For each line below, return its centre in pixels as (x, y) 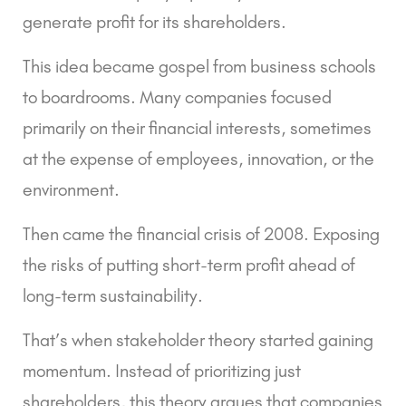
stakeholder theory (186, 340)
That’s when (69, 340)
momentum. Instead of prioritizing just (162, 371)
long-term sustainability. (113, 296)
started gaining (314, 340)
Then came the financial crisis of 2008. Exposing (201, 234)
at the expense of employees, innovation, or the (198, 159)
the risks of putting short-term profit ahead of (189, 265)
